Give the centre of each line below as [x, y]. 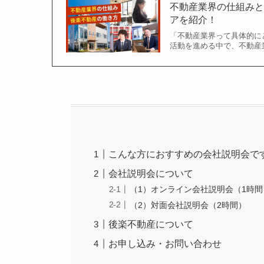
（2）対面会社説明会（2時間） [188, 205]
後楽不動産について [151, 224]
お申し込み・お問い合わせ [165, 243]
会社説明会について [151, 173]
